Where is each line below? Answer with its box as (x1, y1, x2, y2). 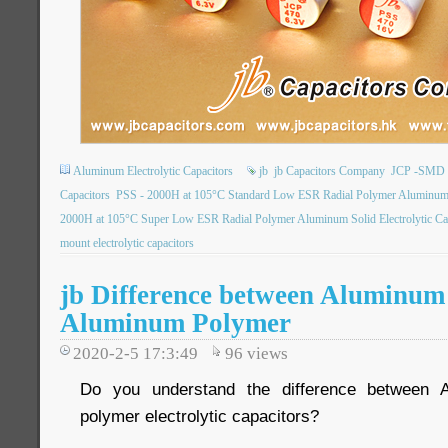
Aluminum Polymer (60, 308, 291, 338)
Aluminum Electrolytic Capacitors (73, 164, 233, 178)
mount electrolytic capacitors (60, 236, 194, 250)
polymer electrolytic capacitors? (80, 406, 319, 426)
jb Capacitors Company (274, 164, 385, 178)
